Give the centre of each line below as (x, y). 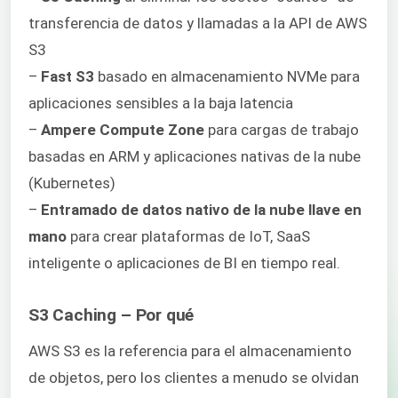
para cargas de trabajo (282, 130)
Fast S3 (68, 77)
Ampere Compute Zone (123, 130)
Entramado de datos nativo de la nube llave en (201, 210)
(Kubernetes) (72, 183)
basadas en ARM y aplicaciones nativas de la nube (195, 157)
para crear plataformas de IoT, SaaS (188, 237)
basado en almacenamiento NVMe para (227, 77)
